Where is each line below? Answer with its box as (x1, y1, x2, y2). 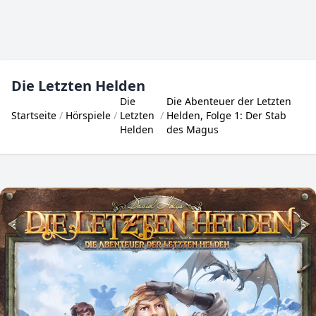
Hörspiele (66, 109, 111, 122)
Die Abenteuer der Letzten (166, 95, 292, 108)
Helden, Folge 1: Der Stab (166, 109, 287, 122)
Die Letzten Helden (11, 76, 145, 95)
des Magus (166, 123, 219, 136)
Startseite (11, 109, 56, 122)
